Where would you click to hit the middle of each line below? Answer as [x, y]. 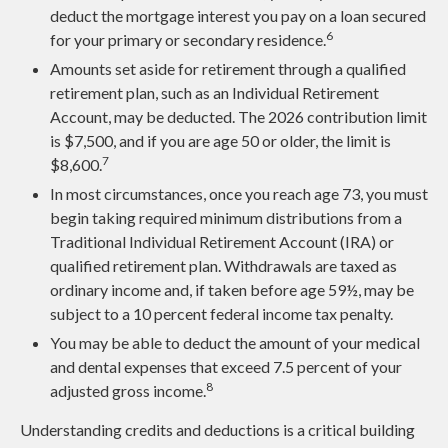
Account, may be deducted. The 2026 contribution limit [238, 117]
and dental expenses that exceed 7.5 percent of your [226, 367]
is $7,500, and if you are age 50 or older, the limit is [220, 141]
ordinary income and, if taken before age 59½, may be [232, 290]
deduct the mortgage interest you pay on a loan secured [238, 16]
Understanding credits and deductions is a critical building [217, 430]
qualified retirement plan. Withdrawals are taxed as [223, 266]
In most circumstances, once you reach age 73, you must [239, 194]
